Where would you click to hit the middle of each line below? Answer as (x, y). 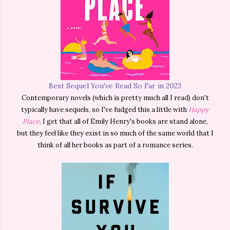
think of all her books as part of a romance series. (115, 145)
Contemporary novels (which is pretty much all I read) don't (115, 98)
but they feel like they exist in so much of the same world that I (115, 133)
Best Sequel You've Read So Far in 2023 (115, 86)
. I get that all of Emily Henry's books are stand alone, (123, 122)
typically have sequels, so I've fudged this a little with (105, 110)
